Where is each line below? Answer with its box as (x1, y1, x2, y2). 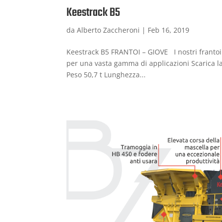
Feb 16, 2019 (148, 25, 190, 35)
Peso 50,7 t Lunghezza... (66, 69, 146, 79)
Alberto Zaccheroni (77, 25, 140, 35)
